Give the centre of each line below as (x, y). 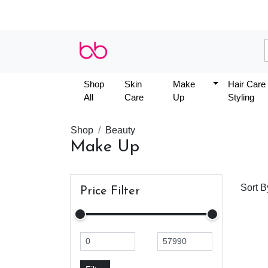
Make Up (105, 147)
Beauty (120, 130)
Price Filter (110, 191)
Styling (241, 97)
